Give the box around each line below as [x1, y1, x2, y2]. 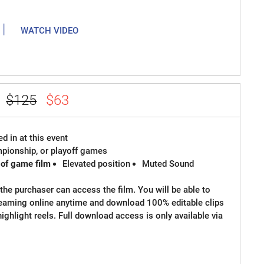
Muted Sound [142, 159, 194, 170]
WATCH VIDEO [21, 25, 79, 36]
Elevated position [62, 159, 131, 170]
